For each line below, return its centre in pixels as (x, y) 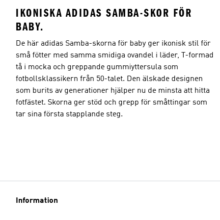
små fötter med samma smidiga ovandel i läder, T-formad (115, 55)
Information (37, 201)
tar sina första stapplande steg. (69, 114)
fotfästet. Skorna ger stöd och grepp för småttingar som (111, 102)
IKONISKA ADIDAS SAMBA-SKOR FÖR (104, 13)
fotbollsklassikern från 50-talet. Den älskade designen (109, 79)
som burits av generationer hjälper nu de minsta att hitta (113, 91)
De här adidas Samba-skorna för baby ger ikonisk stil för (113, 43)
